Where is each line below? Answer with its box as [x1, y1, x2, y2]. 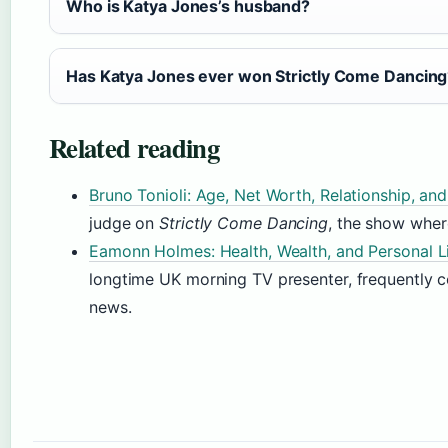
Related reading [49, 128, 219, 167]
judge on [89, 213, 160, 233]
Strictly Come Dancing [159, 213, 329, 233]
